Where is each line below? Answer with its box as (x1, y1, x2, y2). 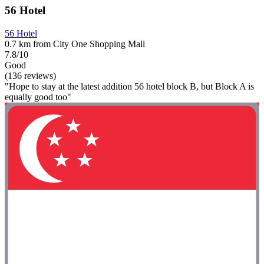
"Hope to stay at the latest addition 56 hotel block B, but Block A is (5, 81, 254, 92)
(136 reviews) (5, 71, 56, 81)
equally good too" (5, 92, 71, 103)
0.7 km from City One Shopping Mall (5, 39, 145, 49)
